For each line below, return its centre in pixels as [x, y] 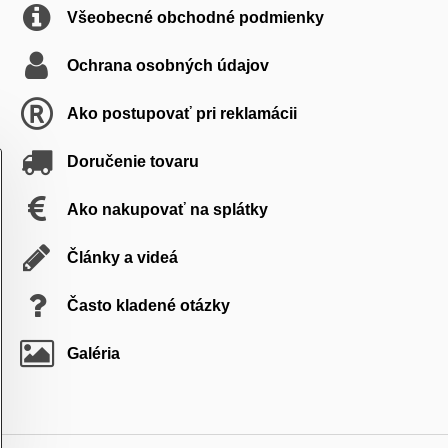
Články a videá [122, 257]
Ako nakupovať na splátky [167, 209]
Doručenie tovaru [132, 161]
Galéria [93, 353]
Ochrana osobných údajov [167, 65]
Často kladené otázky [148, 305]
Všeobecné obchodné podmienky [195, 17]
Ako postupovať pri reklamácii [181, 113]
